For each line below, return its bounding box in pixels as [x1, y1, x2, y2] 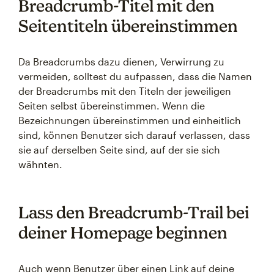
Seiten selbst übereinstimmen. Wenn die [18, 100, 205, 111]
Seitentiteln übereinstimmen [18, 16, 238, 35]
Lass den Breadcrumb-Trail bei [18, 202, 249, 222]
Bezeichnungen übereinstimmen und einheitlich [18, 114, 241, 126]
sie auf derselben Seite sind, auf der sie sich [18, 144, 220, 155]
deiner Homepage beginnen [18, 223, 228, 242]
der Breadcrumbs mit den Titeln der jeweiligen [18, 85, 231, 97]
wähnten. [18, 158, 62, 170]
